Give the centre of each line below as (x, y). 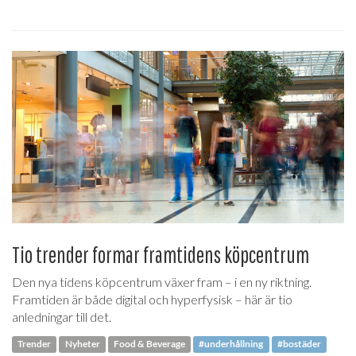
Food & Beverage (149, 343)
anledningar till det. (62, 316)
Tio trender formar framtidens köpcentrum (161, 254)
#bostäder (299, 343)
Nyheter (82, 343)
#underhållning (231, 343)
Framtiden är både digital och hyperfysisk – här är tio (152, 299)
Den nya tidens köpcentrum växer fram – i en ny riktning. (162, 281)
